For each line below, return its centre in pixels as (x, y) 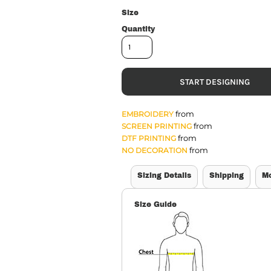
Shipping (226, 176)
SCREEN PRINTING (156, 126)
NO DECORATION (154, 151)
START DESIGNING (215, 82)
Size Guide (155, 205)
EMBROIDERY (147, 114)
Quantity (138, 29)
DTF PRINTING (149, 139)
